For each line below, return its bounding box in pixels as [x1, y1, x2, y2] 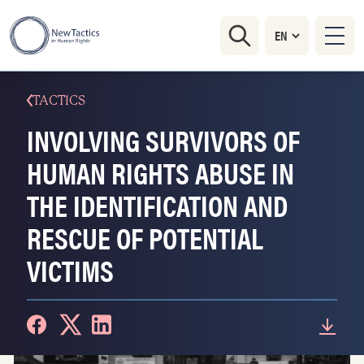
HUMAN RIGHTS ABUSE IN [27, 151, 294, 193]
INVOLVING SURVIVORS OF [27, 119, 300, 161]
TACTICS [32, 93, 85, 108]
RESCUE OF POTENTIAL [27, 216, 263, 258]
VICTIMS [27, 249, 114, 291]
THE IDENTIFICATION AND [27, 184, 288, 226]
